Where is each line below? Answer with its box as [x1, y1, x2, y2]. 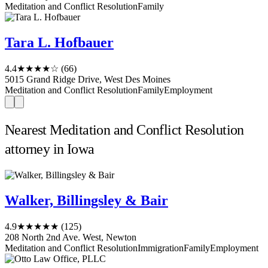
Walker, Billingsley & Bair [5, 193, 168, 209]
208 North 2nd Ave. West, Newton [5, 232, 136, 243]
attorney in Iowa [5, 141, 95, 157]
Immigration [138, 243, 184, 254]
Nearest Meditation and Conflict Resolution [5, 121, 244, 138]
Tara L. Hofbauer [5, 34, 114, 50]
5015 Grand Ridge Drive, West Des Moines [5, 74, 170, 84]
